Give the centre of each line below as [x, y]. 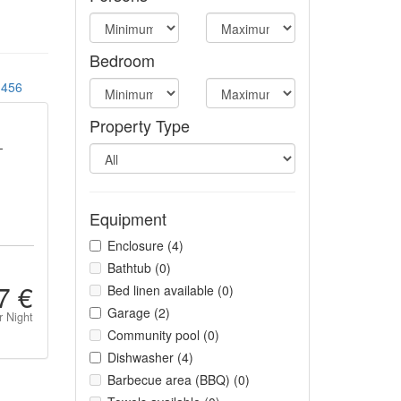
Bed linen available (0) [170, 290]
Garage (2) [138, 312]
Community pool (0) [163, 335]
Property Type [139, 125]
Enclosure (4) [145, 245]
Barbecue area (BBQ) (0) [178, 380]
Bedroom [122, 60]
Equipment [128, 218]
